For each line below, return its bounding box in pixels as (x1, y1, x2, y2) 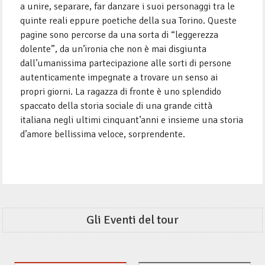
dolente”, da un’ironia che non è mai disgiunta (20, 43, 207, 56)
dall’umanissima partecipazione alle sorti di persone (20, 57, 232, 70)
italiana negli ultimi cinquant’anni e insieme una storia (20, 114, 244, 127)
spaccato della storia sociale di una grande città (20, 100, 213, 112)
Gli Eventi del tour (86, 212, 179, 228)
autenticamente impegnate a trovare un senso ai (20, 72, 218, 84)
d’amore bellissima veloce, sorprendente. (20, 128, 186, 141)
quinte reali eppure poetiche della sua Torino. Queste (20, 15, 237, 27)
